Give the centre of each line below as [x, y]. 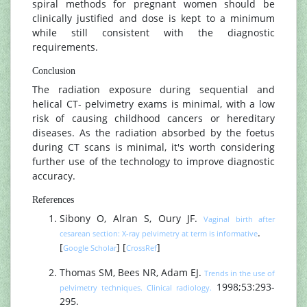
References [53, 200]
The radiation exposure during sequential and [153, 90]
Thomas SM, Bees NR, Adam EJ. [132, 273]
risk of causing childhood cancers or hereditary [153, 119]
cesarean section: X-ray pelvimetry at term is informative [159, 234]
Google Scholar [90, 248]
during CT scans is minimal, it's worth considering [153, 147]
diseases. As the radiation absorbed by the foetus [153, 133]
